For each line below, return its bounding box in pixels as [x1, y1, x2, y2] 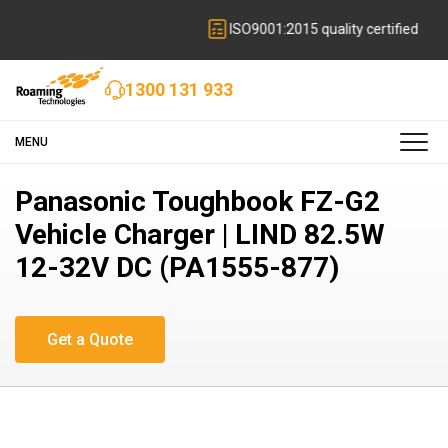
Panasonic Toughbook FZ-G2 [15, 185, 380, 219]
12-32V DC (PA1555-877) [15, 251, 339, 285]
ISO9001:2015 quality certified [141, 21, 331, 37]
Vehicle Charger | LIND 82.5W [15, 218, 385, 252]
